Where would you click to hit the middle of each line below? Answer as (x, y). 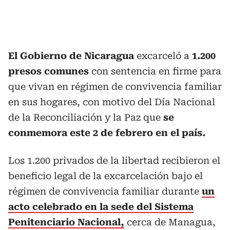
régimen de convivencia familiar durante (105, 191)
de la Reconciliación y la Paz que (84, 117)
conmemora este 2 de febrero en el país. (107, 133)
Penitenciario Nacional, (66, 222)
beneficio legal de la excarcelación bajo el (106, 176)
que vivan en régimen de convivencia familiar (115, 87)
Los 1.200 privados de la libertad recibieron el (114, 160)
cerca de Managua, (170, 222)
